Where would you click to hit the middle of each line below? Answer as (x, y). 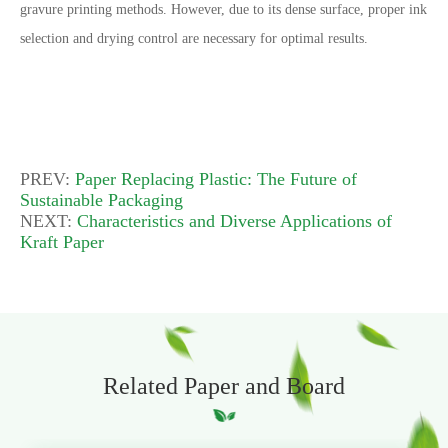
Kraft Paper (62, 242)
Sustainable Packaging (101, 200)
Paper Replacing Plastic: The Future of (216, 179)
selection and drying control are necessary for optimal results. (194, 38)
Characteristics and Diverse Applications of (234, 221)
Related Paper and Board (224, 386)
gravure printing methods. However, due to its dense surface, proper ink (223, 9)
